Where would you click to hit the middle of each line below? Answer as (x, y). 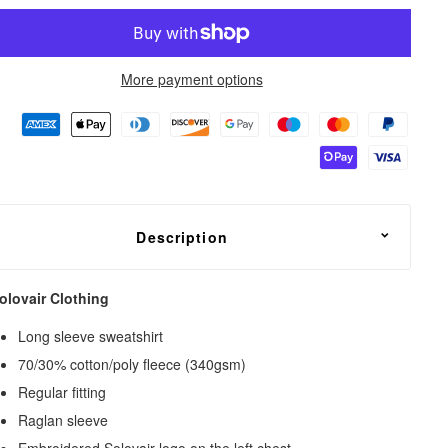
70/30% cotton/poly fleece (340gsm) (132, 363)
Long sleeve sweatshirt (91, 335)
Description (182, 236)
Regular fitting (62, 391)
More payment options (191, 78)
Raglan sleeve (63, 419)
